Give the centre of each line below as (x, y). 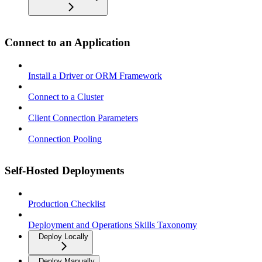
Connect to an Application (68, 42)
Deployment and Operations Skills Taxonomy (113, 225)
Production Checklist (67, 204)
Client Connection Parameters (83, 118)
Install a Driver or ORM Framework (95, 75)
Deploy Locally (63, 237)
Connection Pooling (65, 139)
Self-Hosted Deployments (64, 171)
